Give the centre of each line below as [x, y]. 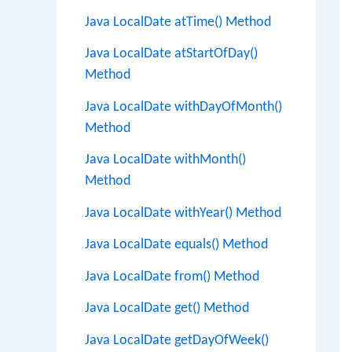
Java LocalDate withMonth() [165, 160]
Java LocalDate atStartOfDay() [171, 54]
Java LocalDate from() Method [172, 277]
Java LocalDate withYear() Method [183, 213]
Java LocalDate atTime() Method [178, 22]
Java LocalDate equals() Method [176, 245]
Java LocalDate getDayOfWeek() [177, 340]
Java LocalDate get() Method [167, 308]
